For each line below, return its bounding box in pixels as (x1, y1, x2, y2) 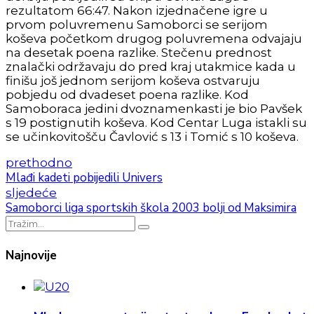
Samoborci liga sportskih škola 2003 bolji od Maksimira (6, 200, 296, 217)
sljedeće (6, 186, 57, 200)
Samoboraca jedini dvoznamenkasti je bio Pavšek (6, 102, 302, 116)
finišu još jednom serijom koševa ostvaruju (6, 74, 260, 88)
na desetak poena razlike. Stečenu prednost (6, 46, 272, 60)
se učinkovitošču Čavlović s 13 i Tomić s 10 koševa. (6, 130, 299, 144)
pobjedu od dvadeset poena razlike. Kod (6, 88, 249, 102)
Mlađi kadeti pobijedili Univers (6, 170, 163, 186)
